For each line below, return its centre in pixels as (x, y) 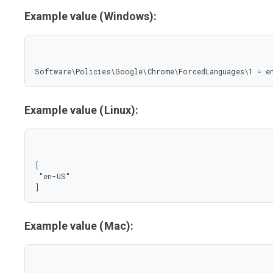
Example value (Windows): (91, 16)
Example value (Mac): (79, 226)
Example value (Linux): (82, 110)
